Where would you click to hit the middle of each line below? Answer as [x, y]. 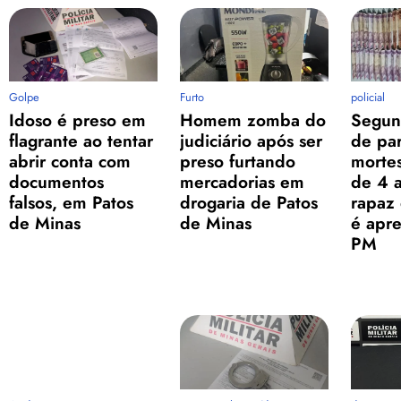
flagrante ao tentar [81, 141]
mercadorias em [242, 182]
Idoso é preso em [77, 120]
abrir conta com [70, 162]
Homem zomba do [252, 120]
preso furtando [237, 162]
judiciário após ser [251, 141]
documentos [56, 182]
